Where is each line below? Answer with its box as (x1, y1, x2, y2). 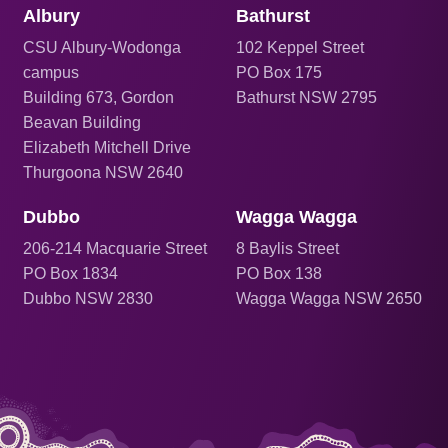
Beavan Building (23, 113, 142, 131)
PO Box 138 (236, 264, 322, 282)
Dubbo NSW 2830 (23, 289, 154, 307)
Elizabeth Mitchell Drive (23, 138, 192, 156)
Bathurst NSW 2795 (236, 88, 377, 106)
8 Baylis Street (236, 239, 339, 257)
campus (23, 63, 80, 81)
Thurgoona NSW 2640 (23, 163, 184, 181)
